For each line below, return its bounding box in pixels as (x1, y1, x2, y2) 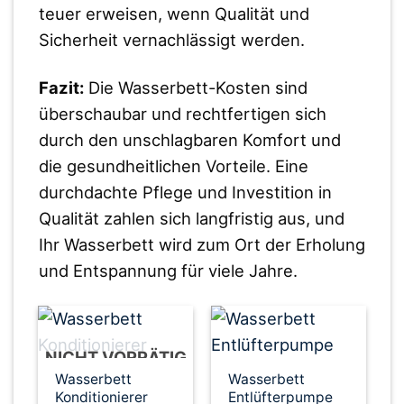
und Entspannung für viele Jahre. (38, 261, 298, 281)
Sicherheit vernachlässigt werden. (38, 30, 305, 50)
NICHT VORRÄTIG (44, 347, 187, 368)
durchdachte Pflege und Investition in (38, 182, 332, 203)
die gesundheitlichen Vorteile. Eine (38, 156, 308, 177)
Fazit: (38, 78, 84, 98)
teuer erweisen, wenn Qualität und (38, 4, 309, 24)
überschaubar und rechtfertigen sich (38, 104, 326, 124)
